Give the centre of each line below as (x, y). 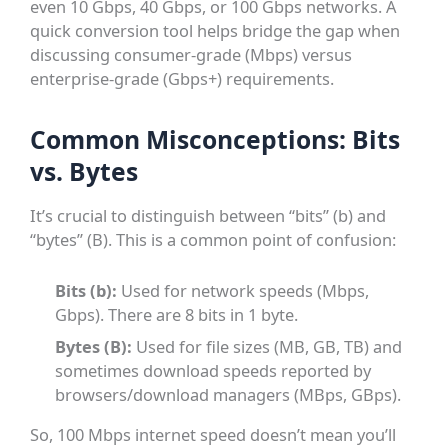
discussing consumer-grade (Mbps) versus (191, 55)
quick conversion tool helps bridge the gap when (215, 31)
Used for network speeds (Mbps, (243, 290)
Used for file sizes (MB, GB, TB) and (267, 346)
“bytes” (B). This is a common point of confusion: (213, 240)
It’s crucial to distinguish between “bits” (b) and (208, 216)
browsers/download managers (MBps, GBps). (228, 394)
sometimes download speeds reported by (213, 370)
